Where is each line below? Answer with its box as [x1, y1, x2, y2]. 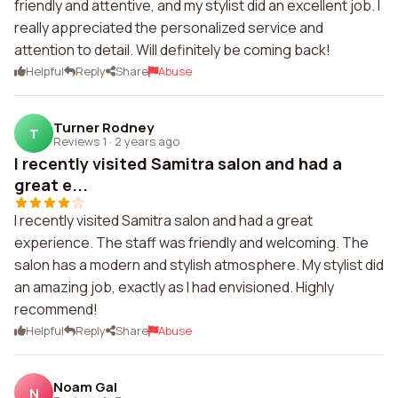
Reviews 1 [53, 132, 107, 149]
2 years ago [115, 132, 179, 149]
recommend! [14, 299, 98, 319]
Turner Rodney [53, 117, 154, 137]
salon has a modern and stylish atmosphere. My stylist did [14, 255, 384, 275]
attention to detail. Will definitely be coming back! [14, 40, 330, 60]
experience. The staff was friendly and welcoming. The [14, 233, 369, 252]
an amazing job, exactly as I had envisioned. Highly [14, 277, 334, 297]
